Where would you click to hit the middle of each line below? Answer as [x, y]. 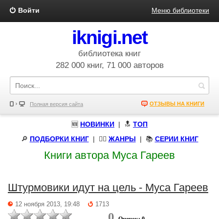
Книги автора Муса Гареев [109, 155]
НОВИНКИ [97, 124]
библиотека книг [109, 54]
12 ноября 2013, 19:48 [47, 204]
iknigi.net [109, 37]
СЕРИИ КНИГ [176, 139]
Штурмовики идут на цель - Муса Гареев [108, 187]
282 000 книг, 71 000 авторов [109, 65]
